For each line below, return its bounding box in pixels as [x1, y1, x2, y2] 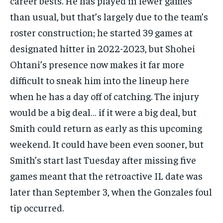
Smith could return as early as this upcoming [10, 121, 202, 134]
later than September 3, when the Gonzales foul [10, 185, 212, 198]
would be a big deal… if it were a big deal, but [10, 105, 197, 118]
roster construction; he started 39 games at [10, 25, 193, 38]
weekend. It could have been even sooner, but [10, 137, 204, 150]
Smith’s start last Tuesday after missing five [10, 153, 196, 166]
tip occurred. [10, 201, 64, 214]
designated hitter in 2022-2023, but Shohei [10, 41, 195, 54]
